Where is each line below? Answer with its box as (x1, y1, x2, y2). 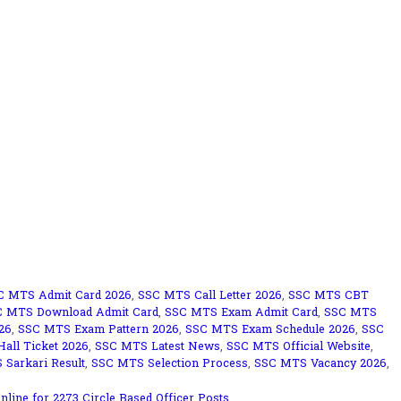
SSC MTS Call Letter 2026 (138, 288, 283, 305)
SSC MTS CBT (288, 288, 370, 305)
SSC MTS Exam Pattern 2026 (18, 322, 179, 339)
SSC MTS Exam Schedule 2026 (185, 322, 355, 339)
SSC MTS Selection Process (91, 356, 248, 373)
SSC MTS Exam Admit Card (165, 305, 318, 322)
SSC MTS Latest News (95, 339, 220, 356)
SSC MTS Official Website (226, 339, 371, 356)
